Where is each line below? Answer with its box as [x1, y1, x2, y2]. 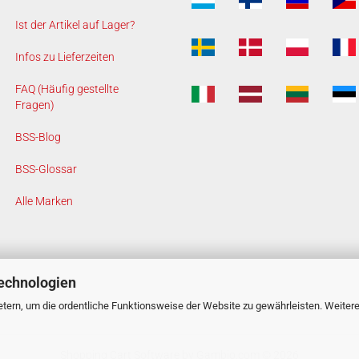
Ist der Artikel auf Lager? [15, 18, 135, 31]
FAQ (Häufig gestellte [15, 83, 119, 95]
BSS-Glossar [15, 163, 77, 175]
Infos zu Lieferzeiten [15, 50, 115, 63]
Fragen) [15, 99, 54, 111]
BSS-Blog [15, 131, 61, 143]
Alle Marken [15, 195, 73, 208]
